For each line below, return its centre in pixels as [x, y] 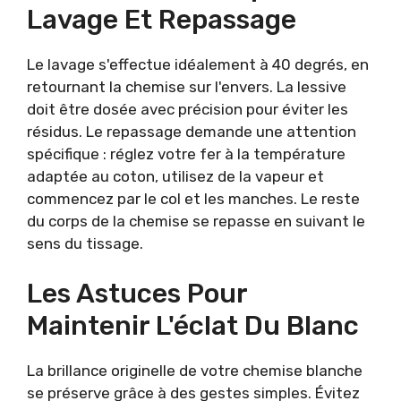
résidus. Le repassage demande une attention [192, 131]
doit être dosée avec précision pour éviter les [188, 109]
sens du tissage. [85, 243]
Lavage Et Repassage [162, 19]
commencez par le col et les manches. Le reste [193, 198]
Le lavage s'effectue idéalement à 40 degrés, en [198, 64]
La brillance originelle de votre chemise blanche [195, 371]
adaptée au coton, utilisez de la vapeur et [175, 176]
